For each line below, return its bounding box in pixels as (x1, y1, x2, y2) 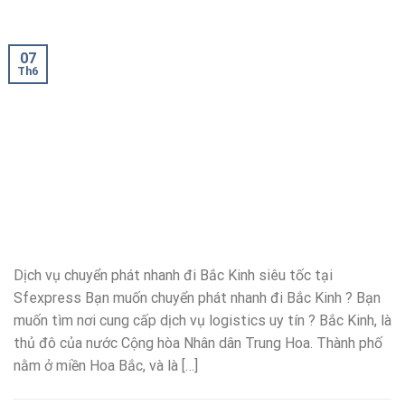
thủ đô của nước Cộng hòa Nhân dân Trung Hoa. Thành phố (14, 334, 382, 352)
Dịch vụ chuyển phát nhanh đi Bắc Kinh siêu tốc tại (14, 266, 333, 284)
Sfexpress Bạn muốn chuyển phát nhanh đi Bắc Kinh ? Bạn (14, 288, 381, 306)
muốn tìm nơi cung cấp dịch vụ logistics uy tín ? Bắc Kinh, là (14, 311, 391, 329)
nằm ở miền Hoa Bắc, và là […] (14, 356, 198, 374)
